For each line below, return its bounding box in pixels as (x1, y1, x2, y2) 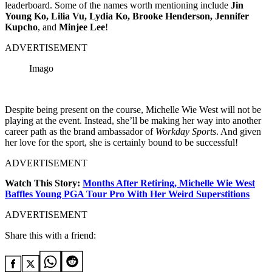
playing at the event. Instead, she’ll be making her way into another (5, 115, 261, 126)
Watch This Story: (5, 178, 83, 189)
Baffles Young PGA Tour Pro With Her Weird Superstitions (5, 189, 250, 200)
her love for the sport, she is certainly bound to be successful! (5, 137, 238, 148)
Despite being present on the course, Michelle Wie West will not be (5, 104, 261, 115)
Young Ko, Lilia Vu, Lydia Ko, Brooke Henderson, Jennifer (5, 11, 249, 22)
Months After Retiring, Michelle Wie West (83, 178, 255, 189)
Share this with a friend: (5, 230, 96, 241)
